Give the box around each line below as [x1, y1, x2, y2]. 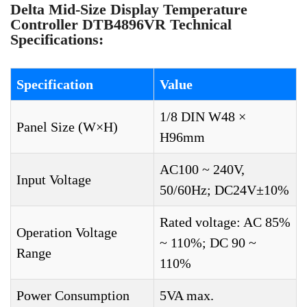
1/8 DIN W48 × [160, 109, 246, 124]
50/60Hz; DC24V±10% [160, 182, 289, 197]
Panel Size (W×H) [16, 119, 118, 134]
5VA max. [160, 288, 214, 303]
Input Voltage [16, 172, 91, 187]
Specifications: [10, 31, 103, 48]
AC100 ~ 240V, [160, 162, 245, 177]
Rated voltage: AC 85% [160, 214, 291, 230]
